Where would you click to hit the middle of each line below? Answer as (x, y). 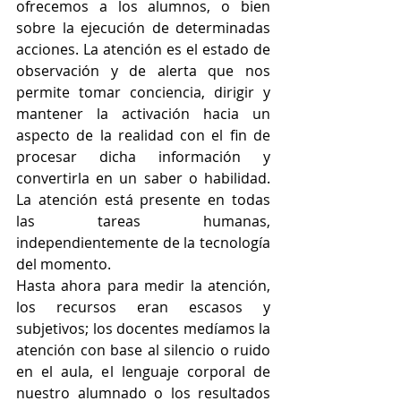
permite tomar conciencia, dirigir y (143, 93)
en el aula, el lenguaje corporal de (143, 372)
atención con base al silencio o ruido (143, 350)
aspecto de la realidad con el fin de (143, 136)
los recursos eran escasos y (143, 307)
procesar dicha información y (143, 157)
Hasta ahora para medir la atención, (143, 286)
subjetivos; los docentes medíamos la (143, 329)
